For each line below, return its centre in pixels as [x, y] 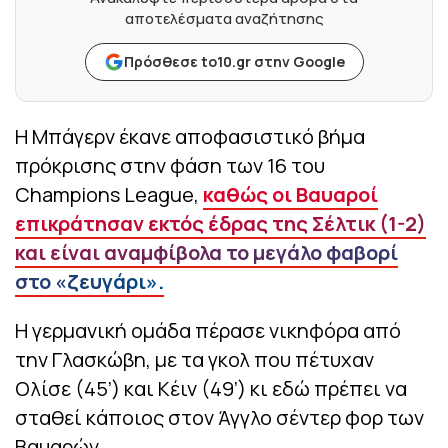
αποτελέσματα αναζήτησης [224, 19]
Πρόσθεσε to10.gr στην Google [234, 62]
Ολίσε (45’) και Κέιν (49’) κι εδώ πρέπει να [211, 389]
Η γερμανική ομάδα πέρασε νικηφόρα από [208, 331]
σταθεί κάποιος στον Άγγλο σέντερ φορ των [219, 418]
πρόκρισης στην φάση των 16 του [170, 166]
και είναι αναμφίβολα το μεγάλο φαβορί [206, 253]
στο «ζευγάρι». [89, 282]
